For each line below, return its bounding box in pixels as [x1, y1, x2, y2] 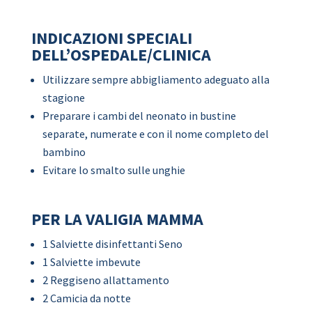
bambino [42, 145, 86, 159]
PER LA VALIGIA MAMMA [31, 208, 203, 230]
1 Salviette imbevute [42, 255, 141, 269]
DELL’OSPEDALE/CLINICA [31, 44, 211, 65]
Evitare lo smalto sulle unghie [42, 163, 185, 177]
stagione [42, 91, 85, 104]
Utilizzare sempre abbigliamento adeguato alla [42, 72, 270, 86]
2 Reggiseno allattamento [42, 273, 169, 287]
